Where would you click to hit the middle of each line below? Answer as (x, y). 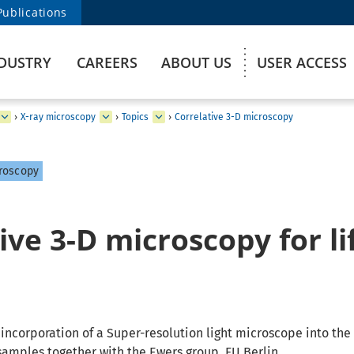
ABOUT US (196, 62)
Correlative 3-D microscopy (234, 117)
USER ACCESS (302, 62)
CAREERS (107, 62)
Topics (135, 117)
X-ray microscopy (58, 117)
